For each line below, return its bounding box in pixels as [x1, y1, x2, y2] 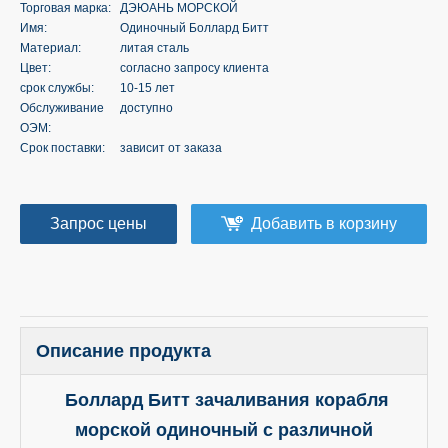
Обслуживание [20, 100, 104, 115]
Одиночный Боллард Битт [120, 20, 269, 35]
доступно [120, 100, 173, 115]
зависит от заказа [120, 140, 222, 155]
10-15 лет [120, 80, 175, 95]
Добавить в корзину [251, 214, 397, 232]
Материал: [20, 40, 81, 55]
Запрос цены [50, 214, 147, 232]
